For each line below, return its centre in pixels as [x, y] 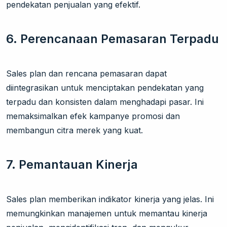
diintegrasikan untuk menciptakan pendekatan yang [105, 88]
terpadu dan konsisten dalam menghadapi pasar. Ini [105, 102]
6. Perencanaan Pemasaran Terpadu [112, 39]
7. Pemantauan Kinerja [72, 165]
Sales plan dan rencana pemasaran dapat [86, 74]
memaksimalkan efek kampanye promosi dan [93, 116]
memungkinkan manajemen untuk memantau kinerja [107, 214]
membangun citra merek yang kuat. [74, 130]
